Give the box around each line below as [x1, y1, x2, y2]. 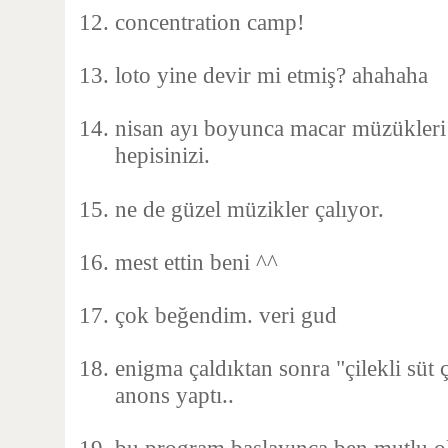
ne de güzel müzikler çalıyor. [115, 196, 384, 222]
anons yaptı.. [115, 382, 234, 408]
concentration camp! [115, 9, 305, 35]
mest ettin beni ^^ [115, 249, 278, 275]
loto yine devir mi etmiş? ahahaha [115, 62, 428, 88]
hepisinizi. [115, 142, 210, 168]
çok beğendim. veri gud [115, 302, 337, 328]
